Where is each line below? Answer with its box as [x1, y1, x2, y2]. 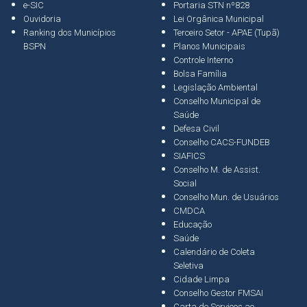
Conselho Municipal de [173, 95, 260, 106]
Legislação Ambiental [173, 82, 258, 93]
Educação [173, 219, 212, 230]
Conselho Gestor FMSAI [173, 287, 263, 298]
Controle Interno [173, 54, 233, 65]
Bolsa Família [173, 68, 227, 79]
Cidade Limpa [173, 273, 230, 284]
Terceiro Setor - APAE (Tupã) [173, 27, 280, 38]
